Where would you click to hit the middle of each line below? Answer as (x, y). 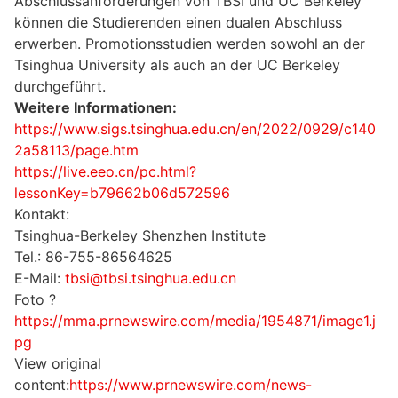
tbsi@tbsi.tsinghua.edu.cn (151, 279)
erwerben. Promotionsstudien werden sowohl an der (190, 44)
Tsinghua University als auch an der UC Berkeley (177, 65)
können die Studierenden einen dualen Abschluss (178, 23)
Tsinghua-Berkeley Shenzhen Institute (140, 236)
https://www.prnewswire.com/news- (191, 385)
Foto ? (35, 300)
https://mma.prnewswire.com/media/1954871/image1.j (195, 321)
